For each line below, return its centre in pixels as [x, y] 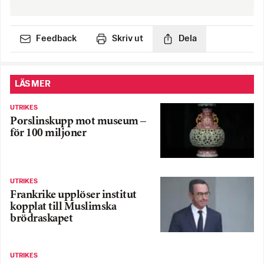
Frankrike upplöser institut [73, 196]
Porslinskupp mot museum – [78, 121]
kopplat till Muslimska [63, 207]
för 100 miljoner [48, 133]
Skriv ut [128, 38]
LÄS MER [33, 84]
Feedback [56, 38]
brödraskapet [41, 219]
